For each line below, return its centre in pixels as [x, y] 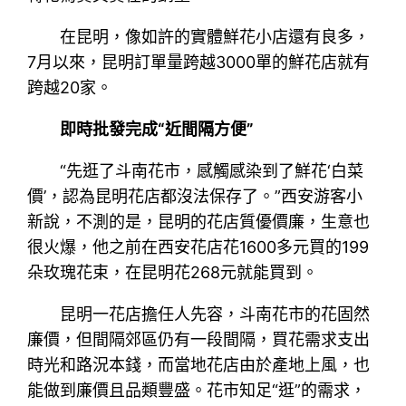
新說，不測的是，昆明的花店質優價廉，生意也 [199, 221]
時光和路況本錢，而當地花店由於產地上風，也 [199, 364]
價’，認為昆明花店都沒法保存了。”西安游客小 [195, 196]
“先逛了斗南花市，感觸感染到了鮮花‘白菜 [212, 170]
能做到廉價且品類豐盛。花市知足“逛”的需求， [197, 390]
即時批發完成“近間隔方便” [157, 129]
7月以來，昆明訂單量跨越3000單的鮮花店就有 [199, 62]
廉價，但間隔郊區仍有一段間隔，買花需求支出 [199, 339]
